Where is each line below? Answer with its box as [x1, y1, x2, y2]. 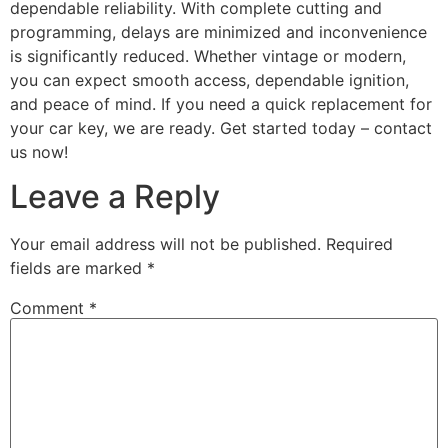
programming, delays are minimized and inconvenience [10, 21, 427, 42]
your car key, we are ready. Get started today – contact [10, 117, 432, 138]
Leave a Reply [10, 176, 220, 216]
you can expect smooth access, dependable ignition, [10, 69, 409, 90]
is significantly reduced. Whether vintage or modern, [10, 45, 406, 66]
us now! [10, 141, 68, 162]
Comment [10, 298, 89, 318]
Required [326, 233, 393, 254]
